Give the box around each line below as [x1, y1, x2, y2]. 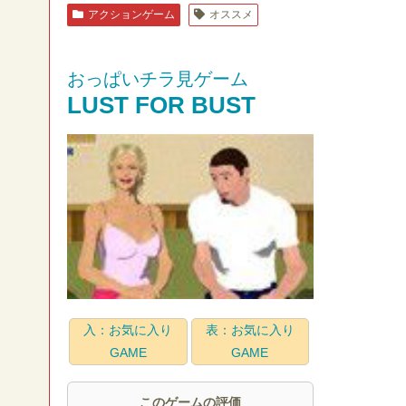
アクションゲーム [87, 8, 175, 22]
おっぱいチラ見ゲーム [67, 69, 248, 90]
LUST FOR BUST [67, 92, 256, 120]
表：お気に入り [205, 323, 295, 338]
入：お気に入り [83, 323, 173, 338]
